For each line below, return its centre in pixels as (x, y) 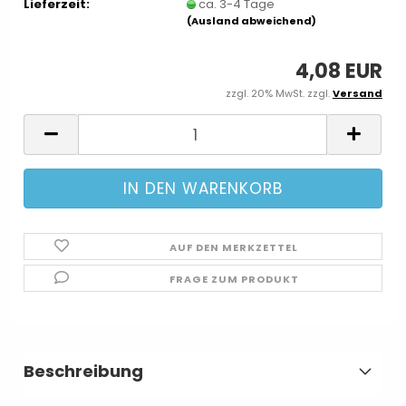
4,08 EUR (338, 71)
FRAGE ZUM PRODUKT (234, 279)
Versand (357, 93)
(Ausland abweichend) (252, 20)
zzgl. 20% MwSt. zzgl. (279, 93)
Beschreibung (84, 371)
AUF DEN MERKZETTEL (234, 247)
